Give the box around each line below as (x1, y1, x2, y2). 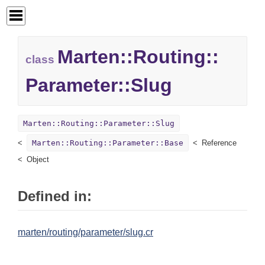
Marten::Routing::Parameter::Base (32, 138, 183, 148)
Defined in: (18, 188, 92, 205)
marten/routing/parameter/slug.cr (18, 227, 153, 238)
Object (27, 155, 49, 164)
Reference (202, 138, 237, 148)
